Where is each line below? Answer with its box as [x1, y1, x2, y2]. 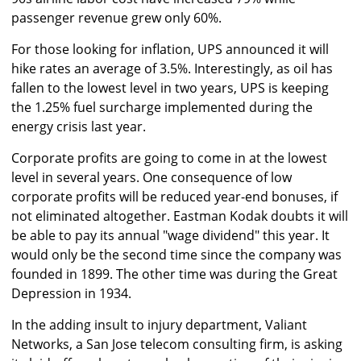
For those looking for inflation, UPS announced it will [11, 40, 329, 59]
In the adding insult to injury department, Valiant [11, 316, 307, 334]
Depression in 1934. [11, 284, 131, 303]
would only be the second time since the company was [11, 246, 342, 264]
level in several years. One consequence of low [11, 168, 292, 187]
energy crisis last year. [11, 118, 146, 136]
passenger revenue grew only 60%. [11, 9, 222, 27]
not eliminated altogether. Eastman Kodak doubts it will [11, 207, 348, 226]
